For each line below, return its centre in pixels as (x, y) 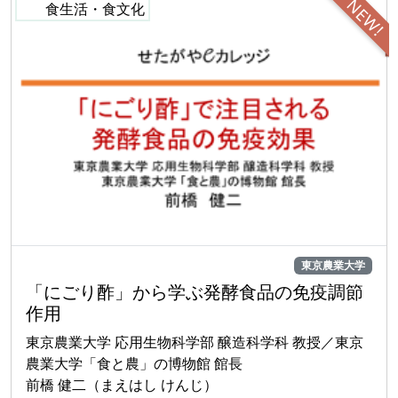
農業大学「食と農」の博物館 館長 (134, 364)
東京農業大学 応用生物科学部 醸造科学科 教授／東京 (195, 342)
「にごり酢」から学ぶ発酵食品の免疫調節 (195, 292)
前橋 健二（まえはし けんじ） (122, 385)
